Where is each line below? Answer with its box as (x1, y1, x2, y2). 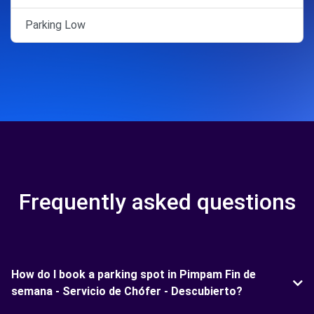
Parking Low (25, 18, 86, 32)
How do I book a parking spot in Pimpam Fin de (11, 268, 256, 281)
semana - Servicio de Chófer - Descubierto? (11, 285, 243, 298)
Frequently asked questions (18, 189, 296, 215)
